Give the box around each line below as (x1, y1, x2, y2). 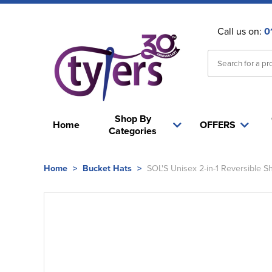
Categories (109, 124, 157, 138)
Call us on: (217, 24, 264, 38)
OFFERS (199, 118, 236, 132)
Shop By (114, 112, 151, 126)
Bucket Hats (83, 161, 132, 174)
